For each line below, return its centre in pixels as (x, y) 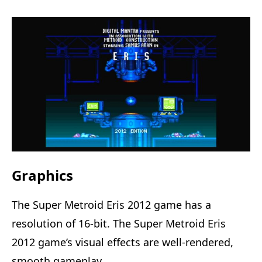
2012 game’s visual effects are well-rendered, (123, 242)
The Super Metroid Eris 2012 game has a (111, 205)
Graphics (42, 175)
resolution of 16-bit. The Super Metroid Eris (119, 224)
